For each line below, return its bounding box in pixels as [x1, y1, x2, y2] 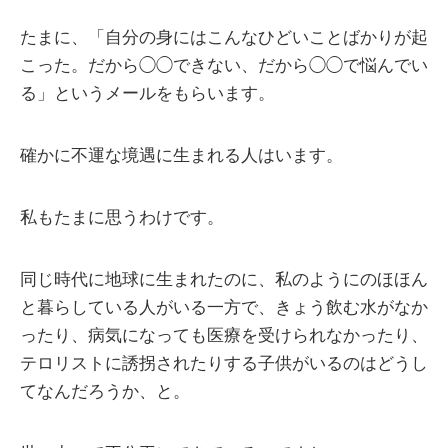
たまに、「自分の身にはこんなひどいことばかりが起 [20, 28, 428, 48]
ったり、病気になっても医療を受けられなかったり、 [20, 326, 428, 346]
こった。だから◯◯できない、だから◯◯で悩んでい [20, 56, 428, 76]
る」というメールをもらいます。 [20, 84, 275, 104]
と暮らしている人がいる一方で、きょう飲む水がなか [20, 298, 428, 318]
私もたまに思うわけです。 [20, 208, 224, 228]
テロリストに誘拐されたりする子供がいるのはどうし [20, 354, 428, 374]
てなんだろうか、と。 [20, 382, 190, 402]
